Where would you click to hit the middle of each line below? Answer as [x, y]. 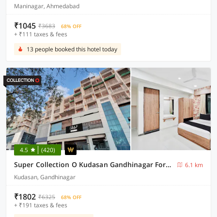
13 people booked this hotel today [72, 49]
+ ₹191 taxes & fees [41, 205]
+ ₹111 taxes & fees [41, 34]
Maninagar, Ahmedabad [47, 6]
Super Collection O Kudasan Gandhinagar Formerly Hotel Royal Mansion [169, 164]
